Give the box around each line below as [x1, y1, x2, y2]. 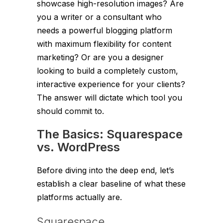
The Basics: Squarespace [37, 126, 183, 141]
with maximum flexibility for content [37, 38, 171, 49]
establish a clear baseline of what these [37, 178, 186, 189]
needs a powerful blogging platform [37, 25, 172, 35]
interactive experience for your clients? [37, 79, 185, 89]
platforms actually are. [37, 192, 122, 202]
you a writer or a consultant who [37, 11, 162, 22]
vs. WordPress [37, 139, 120, 154]
